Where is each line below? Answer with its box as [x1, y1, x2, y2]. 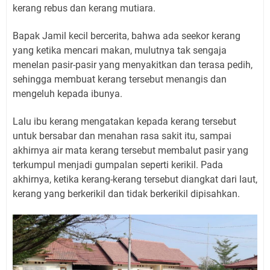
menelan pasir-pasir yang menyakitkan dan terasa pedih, [13, 58, 253, 71]
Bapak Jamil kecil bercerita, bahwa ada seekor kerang [13, 30, 240, 42]
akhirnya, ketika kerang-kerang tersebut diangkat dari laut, [13, 173, 257, 185]
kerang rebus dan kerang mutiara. [13, 2, 155, 14]
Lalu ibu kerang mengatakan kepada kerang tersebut [13, 115, 236, 127]
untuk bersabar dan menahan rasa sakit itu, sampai [13, 130, 231, 142]
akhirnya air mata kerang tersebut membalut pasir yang [13, 144, 248, 156]
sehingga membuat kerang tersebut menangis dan [13, 73, 227, 85]
